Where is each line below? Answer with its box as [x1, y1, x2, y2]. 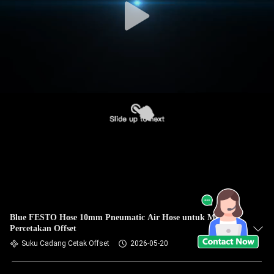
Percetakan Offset [10, 224, 76, 233]
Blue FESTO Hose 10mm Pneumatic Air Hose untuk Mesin [10, 213, 229, 222]
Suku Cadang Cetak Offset [21, 239, 109, 248]
